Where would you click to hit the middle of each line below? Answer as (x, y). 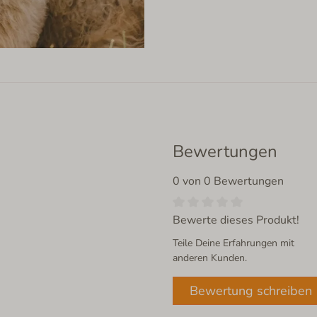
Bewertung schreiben (250, 291)
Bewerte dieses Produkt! (236, 220)
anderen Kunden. (210, 258)
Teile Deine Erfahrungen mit (234, 243)
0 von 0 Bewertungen (228, 181)
